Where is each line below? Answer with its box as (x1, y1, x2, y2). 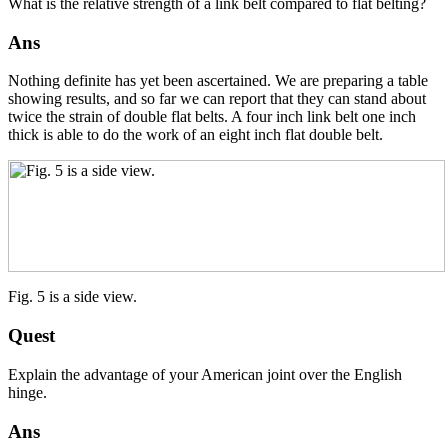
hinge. (8, 383, 47, 401)
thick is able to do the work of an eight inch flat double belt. (8, 126, 383, 144)
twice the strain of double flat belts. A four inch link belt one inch (8, 108, 416, 126)
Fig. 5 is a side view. (8, 288, 137, 306)
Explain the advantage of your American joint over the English (8, 365, 402, 383)
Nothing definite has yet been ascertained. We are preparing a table (8, 72, 428, 90)
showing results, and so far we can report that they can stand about (8, 90, 426, 108)
